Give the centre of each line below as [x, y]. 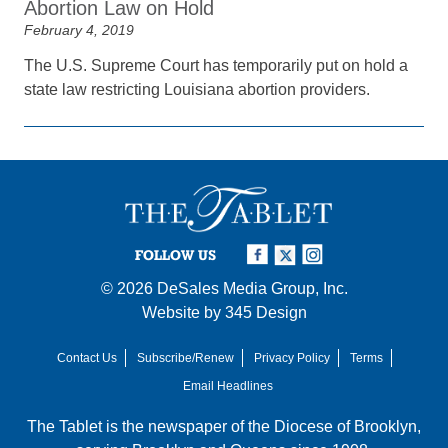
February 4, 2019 [79, 30]
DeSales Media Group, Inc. [252, 288]
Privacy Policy [291, 357]
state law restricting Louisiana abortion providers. [197, 89]
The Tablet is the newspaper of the [150, 426]
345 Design [265, 312]
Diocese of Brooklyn [345, 426]
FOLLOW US [175, 254]
